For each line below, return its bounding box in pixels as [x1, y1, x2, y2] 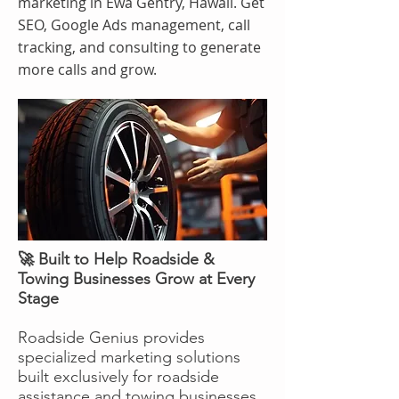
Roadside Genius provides [18, 327, 205, 347]
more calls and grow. [18, 59, 157, 79]
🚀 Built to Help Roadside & [18, 248, 215, 269]
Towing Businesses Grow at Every [18, 268, 255, 289]
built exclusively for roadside [18, 366, 219, 387]
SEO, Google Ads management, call [18, 14, 250, 35]
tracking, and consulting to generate [18, 37, 261, 57]
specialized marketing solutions [18, 346, 240, 367]
